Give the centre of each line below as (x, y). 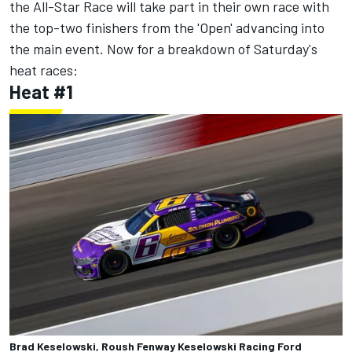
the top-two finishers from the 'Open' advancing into (167, 27)
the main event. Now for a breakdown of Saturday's (163, 49)
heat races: (44, 70)
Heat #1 (41, 92)
